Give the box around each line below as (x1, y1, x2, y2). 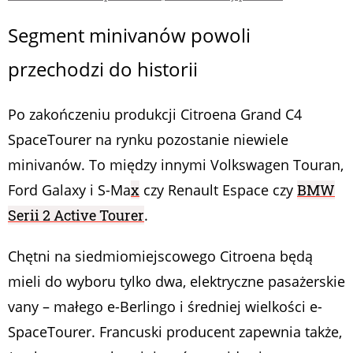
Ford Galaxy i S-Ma (8, 180, 131, 199)
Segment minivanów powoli (8, 21, 251, 48)
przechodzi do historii (8, 55, 198, 82)
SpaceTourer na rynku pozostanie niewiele (8, 129, 288, 149)
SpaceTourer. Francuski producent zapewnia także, (8, 321, 342, 341)
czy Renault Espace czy (139, 180, 297, 199)
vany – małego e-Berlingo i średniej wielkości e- (8, 296, 322, 316)
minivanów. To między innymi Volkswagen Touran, (8, 154, 344, 174)
